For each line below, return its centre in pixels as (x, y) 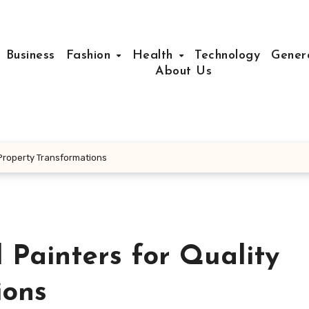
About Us (183, 71)
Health (155, 55)
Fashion (90, 55)
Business (30, 55)
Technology (228, 55)
